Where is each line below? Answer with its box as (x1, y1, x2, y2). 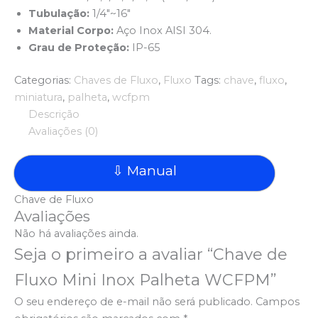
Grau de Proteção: (28, 40, 129, 54)
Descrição (28, 107, 79, 121)
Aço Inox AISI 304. (114, 23, 212, 37)
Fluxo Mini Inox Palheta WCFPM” (14, 270, 277, 290)
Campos (256, 295, 300, 308)
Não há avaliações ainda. (14, 226, 138, 240)
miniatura (14, 90, 62, 104)
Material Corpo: (28, 23, 114, 37)
